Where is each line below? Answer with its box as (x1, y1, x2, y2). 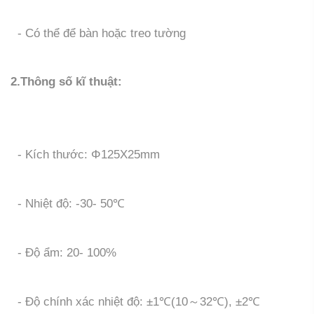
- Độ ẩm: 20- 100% (11, 246, 116, 259)
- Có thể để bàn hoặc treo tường (11, 27, 186, 40)
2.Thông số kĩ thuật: (11, 75, 122, 88)
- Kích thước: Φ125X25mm (11, 148, 160, 161)
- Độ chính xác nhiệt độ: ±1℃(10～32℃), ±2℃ (11, 295, 260, 308)
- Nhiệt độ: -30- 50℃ (11, 197, 125, 210)
